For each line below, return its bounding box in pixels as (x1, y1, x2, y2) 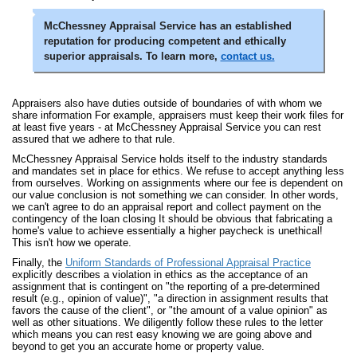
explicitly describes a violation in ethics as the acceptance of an (12, 269, 308, 280)
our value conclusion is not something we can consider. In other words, (12, 189, 339, 201)
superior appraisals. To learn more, (43, 50, 221, 62)
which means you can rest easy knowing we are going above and (12, 328, 312, 340)
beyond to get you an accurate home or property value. (12, 340, 265, 352)
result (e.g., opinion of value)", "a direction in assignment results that (12, 292, 328, 304)
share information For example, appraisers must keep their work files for (12, 109, 343, 121)
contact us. (220, 50, 275, 62)
